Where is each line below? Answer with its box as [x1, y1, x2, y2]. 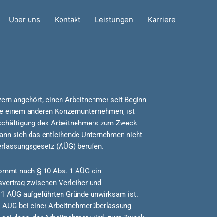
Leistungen [95, 15, 133, 24]
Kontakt [55, 15, 80, 24]
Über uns [9, 15, 40, 24]
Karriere [148, 15, 176, 24]
